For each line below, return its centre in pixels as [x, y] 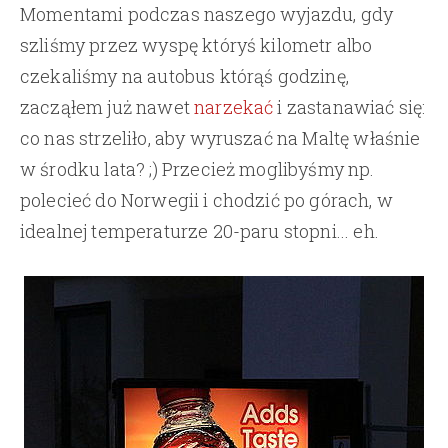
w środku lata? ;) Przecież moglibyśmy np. [197, 168]
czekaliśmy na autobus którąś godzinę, [184, 75]
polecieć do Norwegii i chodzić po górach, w [206, 199]
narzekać [234, 106]
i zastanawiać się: [349, 106]
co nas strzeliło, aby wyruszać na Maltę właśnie [220, 137]
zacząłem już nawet [107, 106]
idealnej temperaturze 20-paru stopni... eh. [199, 230]
